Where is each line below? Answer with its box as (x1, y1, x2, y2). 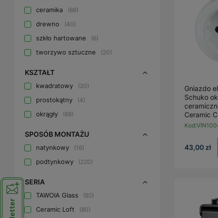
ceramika (36, 6, 63, 14)
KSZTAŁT (25, 68, 54, 76)
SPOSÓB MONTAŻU (25, 130, 89, 138)
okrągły (36, 110, 58, 118)
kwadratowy (36, 82, 73, 90)
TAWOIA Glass (36, 191, 78, 199)
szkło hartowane (36, 34, 86, 42)
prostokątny (36, 96, 73, 104)
